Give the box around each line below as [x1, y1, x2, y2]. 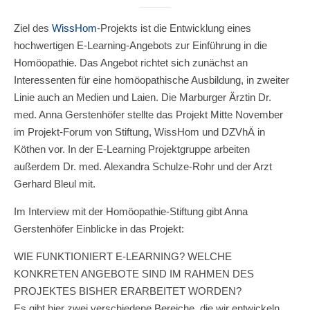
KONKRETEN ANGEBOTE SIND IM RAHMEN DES [14, 268, 254, 280]
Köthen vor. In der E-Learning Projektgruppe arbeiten [14, 143, 250, 155]
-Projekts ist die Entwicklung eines [97, 22, 251, 34]
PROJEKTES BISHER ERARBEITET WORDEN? [14, 285, 241, 297]
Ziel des [20, 22, 52, 34]
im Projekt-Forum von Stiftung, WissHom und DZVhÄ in [14, 126, 265, 138]
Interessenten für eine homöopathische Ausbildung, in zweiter [14, 74, 289, 86]
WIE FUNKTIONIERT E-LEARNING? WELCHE [14, 250, 232, 262]
